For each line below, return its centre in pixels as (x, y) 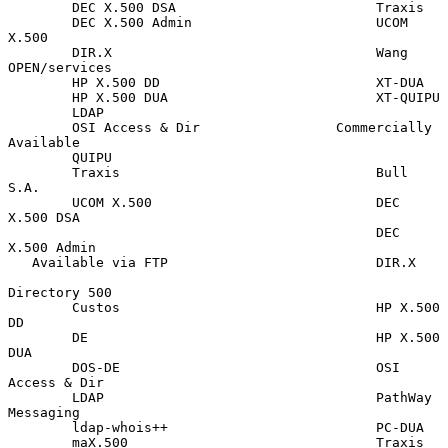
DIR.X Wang (40, 52)
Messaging (44, 412)
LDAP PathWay (40, 397)
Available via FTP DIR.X (20, 262)
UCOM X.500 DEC (40, 202)
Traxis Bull (40, 172)
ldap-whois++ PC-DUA (40, 427)
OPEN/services (60, 67)
